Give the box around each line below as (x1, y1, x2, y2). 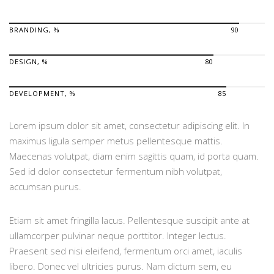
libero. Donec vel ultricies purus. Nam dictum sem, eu (9, 260, 232, 272)
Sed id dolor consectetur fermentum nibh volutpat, (9, 165, 222, 177)
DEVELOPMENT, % (9, 89, 76, 98)
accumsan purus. (9, 180, 81, 193)
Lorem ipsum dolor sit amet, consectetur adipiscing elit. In (9, 119, 250, 131)
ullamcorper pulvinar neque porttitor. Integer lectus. (9, 229, 226, 242)
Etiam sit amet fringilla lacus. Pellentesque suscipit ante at (9, 214, 250, 226)
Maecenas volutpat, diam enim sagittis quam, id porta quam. (9, 150, 259, 162)
